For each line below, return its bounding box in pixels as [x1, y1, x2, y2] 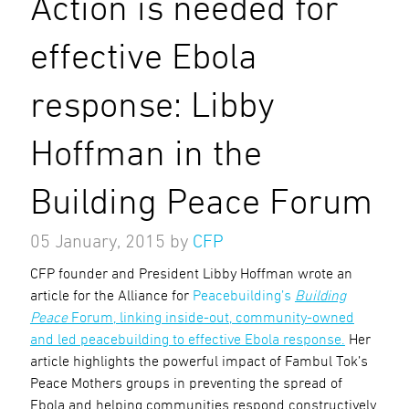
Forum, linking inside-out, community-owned [67, 310, 354, 326]
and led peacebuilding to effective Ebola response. [29, 332, 345, 348]
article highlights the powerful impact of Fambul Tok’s [29, 354, 368, 370]
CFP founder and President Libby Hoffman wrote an [29, 267, 352, 282]
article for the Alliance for [29, 288, 193, 304]
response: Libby [29, 89, 275, 126]
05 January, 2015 [29, 233, 165, 252]
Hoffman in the [29, 137, 262, 174]
